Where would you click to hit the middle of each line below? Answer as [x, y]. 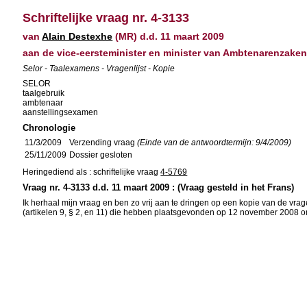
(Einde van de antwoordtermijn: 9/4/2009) [214, 143]
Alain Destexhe [77, 36]
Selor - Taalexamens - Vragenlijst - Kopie [99, 69]
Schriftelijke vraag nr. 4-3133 [106, 18]
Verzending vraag [103, 143]
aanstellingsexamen [61, 112]
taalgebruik [44, 93]
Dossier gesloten [101, 155]
